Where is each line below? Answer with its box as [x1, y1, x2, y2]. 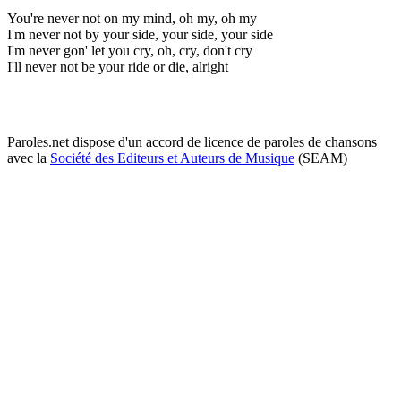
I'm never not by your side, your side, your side [7, 26, 273, 42]
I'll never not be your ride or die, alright [7, 58, 228, 74]
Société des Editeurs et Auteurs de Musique [50, 149, 294, 166]
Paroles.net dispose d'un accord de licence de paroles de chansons [7, 133, 377, 149]
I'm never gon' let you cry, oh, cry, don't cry [7, 42, 252, 58]
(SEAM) [294, 149, 347, 166]
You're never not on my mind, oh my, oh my [7, 10, 257, 26]
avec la [7, 149, 50, 166]
